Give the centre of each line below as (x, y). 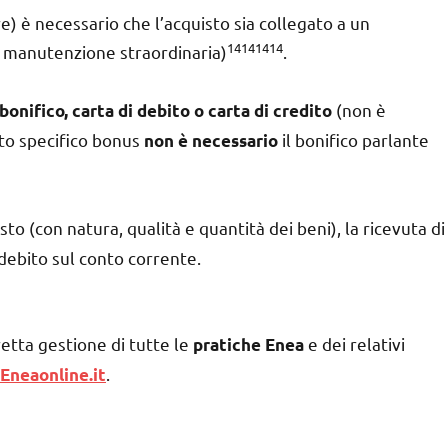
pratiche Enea (248, 344)
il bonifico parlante (353, 139)
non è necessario (211, 140)
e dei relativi (354, 343)
